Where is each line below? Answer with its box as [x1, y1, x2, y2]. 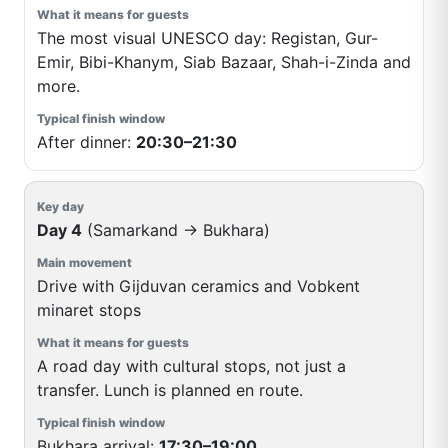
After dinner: [37, 131, 136, 152]
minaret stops [37, 299, 141, 320]
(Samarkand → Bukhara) [82, 219, 270, 240]
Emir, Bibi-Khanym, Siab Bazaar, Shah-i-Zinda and [37, 51, 411, 72]
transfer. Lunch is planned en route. [37, 379, 303, 400]
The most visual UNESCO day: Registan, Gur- [37, 27, 378, 48]
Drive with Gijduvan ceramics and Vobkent [37, 275, 360, 296]
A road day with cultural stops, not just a [37, 355, 346, 376]
